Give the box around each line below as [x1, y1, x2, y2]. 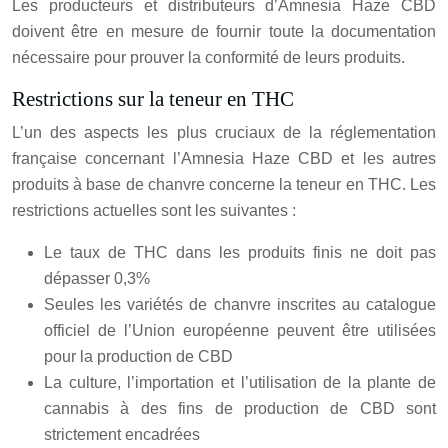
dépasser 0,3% [44, 270, 150, 288]
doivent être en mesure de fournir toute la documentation [12, 23, 436, 41]
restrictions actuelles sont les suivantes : [12, 202, 296, 220]
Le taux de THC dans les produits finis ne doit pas [44, 244, 436, 262]
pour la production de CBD [44, 348, 233, 366]
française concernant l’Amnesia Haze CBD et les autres [12, 150, 436, 168]
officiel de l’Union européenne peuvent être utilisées [44, 322, 436, 340]
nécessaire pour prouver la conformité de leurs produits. [12, 49, 405, 67]
